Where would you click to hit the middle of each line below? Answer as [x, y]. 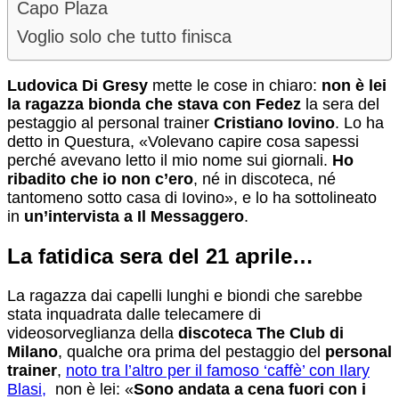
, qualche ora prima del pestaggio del [191, 351]
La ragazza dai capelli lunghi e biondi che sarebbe [185, 295]
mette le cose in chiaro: [235, 86]
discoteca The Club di [261, 333]
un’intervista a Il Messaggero [134, 217]
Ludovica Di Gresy [77, 86]
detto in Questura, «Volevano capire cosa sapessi [183, 142]
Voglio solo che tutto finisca [124, 37]
